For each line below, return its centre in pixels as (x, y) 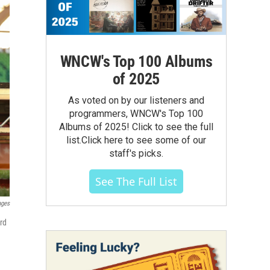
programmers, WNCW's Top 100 (136, 113)
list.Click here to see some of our (136, 140)
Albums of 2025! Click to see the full (136, 127)
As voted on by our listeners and (136, 100)
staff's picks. (136, 153)
